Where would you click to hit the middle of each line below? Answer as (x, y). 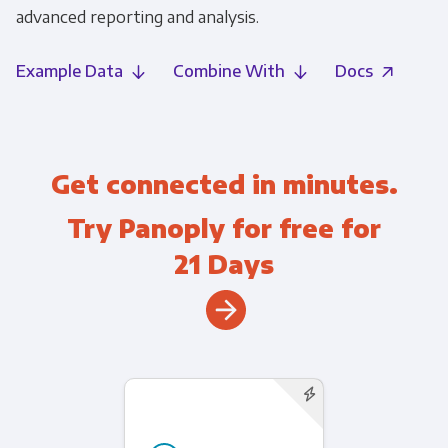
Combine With (228, 71)
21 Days (224, 264)
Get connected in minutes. (224, 184)
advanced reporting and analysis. (137, 17)
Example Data (69, 71)
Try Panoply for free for (224, 228)
